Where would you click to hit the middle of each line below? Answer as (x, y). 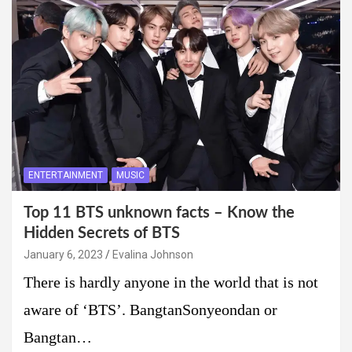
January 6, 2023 (63, 254)
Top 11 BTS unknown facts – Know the (159, 213)
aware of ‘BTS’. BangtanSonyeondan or (150, 310)
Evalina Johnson (153, 254)
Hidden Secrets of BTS (102, 233)
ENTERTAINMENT (66, 175)
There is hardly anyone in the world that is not (171, 282)
